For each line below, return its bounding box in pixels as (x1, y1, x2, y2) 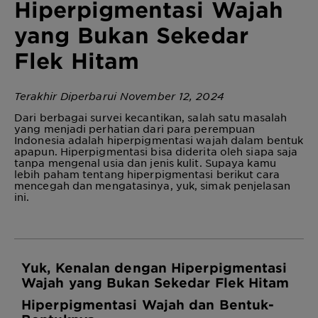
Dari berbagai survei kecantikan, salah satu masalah (14, 110, 287, 124)
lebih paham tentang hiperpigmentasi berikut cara (14, 167, 280, 180)
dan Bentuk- (185, 296, 275, 312)
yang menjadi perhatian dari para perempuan (14, 121, 256, 135)
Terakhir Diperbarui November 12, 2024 (14, 89, 224, 102)
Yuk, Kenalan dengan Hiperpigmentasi (21, 259, 287, 275)
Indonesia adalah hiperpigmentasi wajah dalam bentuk (14, 133, 304, 146)
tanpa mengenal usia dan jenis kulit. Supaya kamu (14, 155, 276, 169)
